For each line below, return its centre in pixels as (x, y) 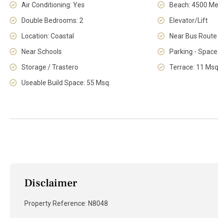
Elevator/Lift (189, 20)
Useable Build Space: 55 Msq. (66, 83)
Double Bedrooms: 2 (52, 20)
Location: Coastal (48, 36)
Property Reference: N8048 (66, 203)
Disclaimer (51, 183)
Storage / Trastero (50, 67)
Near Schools (42, 52)
